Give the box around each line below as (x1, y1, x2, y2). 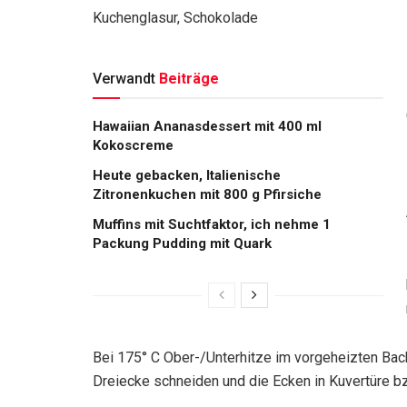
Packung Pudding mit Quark (93, 234, 272, 252)
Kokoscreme (93, 136, 174, 154)
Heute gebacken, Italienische (93, 166, 281, 184)
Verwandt (93, 69, 155, 87)
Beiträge (159, 69, 219, 87)
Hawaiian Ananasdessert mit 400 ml (93, 117, 322, 134)
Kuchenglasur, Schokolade (93, 8, 258, 26)
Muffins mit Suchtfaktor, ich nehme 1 (93, 215, 331, 233)
